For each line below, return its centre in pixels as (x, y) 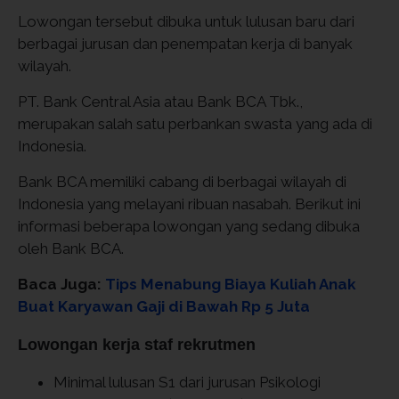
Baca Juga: (61, 284)
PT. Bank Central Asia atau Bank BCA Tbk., (160, 102)
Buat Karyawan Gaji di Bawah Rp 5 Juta (164, 306)
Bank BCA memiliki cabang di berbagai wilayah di (182, 182)
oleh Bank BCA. (71, 248)
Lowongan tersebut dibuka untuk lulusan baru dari (186, 21)
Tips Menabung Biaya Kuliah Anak (231, 284)
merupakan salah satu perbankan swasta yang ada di (195, 124)
